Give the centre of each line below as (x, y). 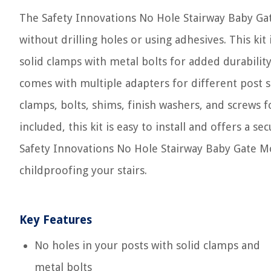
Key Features (56, 220)
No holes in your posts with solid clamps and (147, 245)
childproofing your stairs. (83, 170)
